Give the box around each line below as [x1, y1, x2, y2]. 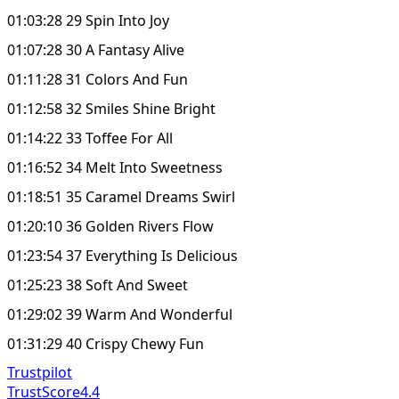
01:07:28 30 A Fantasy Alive [7, 39, 184, 60]
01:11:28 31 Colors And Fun [7, 69, 188, 89]
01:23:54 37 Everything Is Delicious [7, 245, 238, 265]
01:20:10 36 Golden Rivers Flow [7, 216, 214, 236]
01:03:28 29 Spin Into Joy [7, 10, 169, 30]
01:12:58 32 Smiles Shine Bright [7, 98, 216, 118]
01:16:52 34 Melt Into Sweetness [7, 157, 223, 177]
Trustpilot [7, 362, 72, 382]
